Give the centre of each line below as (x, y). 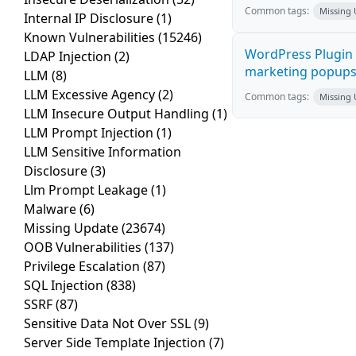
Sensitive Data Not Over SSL (109, 324)
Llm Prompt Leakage (87, 190)
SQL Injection (65, 286)
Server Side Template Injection (116, 343)
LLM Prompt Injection (90, 133)
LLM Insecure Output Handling (118, 114)
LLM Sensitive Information (103, 152)
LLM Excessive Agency (91, 95)
